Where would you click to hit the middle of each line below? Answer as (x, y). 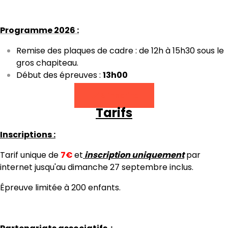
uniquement (158, 155)
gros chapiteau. (47, 63)
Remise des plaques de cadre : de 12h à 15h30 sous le (120, 50)
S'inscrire (118, 95)
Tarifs (114, 112)
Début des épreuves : (60, 75)
